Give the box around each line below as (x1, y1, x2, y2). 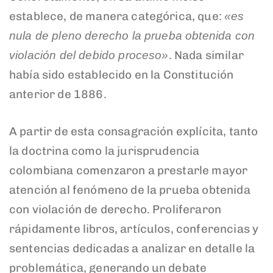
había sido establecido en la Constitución (9, 68, 234, 82)
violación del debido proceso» (9, 49, 169, 62)
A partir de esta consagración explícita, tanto (9, 124, 258, 138)
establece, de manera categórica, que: (9, 9, 225, 24)
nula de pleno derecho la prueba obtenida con (9, 29, 255, 43)
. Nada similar (168, 48, 244, 63)
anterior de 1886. (9, 87, 107, 102)
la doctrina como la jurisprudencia (9, 143, 200, 158)
